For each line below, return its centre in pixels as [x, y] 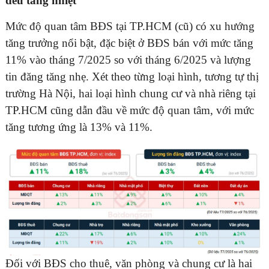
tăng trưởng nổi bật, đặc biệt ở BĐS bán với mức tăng [129, 43]
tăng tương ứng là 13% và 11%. [79, 127]
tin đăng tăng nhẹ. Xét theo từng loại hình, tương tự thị [132, 77]
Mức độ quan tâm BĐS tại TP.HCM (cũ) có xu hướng [130, 26]
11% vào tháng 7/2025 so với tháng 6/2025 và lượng [128, 60]
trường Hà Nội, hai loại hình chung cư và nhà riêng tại [131, 94]
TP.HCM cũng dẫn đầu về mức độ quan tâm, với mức [130, 110]
